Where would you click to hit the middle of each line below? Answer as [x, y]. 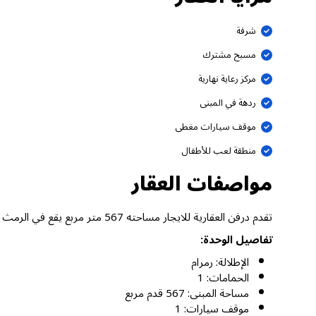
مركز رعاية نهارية [227, 79]
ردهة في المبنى [227, 103]
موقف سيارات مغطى [215, 127]
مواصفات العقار [202, 185]
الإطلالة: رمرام [220, 263]
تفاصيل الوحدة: [236, 240]
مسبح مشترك [229, 55]
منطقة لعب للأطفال [218, 151]
